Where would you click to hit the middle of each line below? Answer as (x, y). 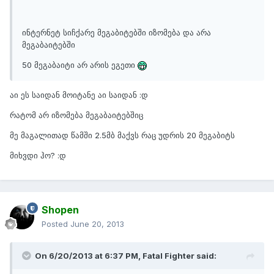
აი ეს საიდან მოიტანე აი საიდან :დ (79, 95)
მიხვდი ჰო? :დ (38, 156)
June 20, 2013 (97, 224)
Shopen (60, 210)
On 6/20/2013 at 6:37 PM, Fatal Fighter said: (126, 256)
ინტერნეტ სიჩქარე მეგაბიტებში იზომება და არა (117, 33)
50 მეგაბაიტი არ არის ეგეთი (80, 65)
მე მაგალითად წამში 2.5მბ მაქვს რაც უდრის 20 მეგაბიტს (122, 135)
